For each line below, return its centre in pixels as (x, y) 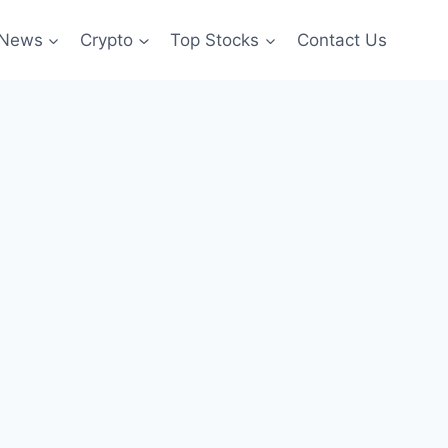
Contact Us (341, 39)
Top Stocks (215, 39)
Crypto (107, 39)
